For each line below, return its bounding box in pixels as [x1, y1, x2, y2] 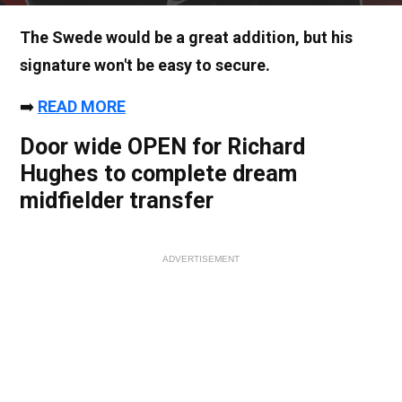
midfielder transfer [20, 188, 214, 214]
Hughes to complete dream [20, 161, 297, 188]
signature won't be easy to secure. [20, 56, 270, 75]
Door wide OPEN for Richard [20, 134, 305, 161]
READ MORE [38, 97, 126, 117]
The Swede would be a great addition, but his [20, 28, 353, 48]
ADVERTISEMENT [162, 254, 240, 265]
